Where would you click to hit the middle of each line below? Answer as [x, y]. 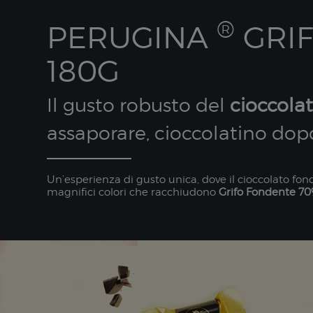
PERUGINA [132, 38]
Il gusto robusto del [139, 104]
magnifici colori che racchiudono [133, 192]
